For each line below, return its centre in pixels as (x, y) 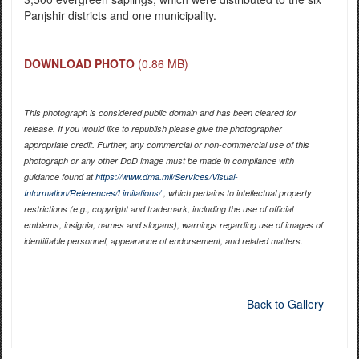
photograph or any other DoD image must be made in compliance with (159, 161)
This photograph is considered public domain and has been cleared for (160, 113)
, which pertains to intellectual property (236, 193)
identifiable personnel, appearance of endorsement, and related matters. (163, 241)
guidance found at (59, 177)
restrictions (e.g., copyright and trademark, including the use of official (158, 209)
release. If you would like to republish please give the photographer (153, 129)
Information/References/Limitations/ (92, 193)
